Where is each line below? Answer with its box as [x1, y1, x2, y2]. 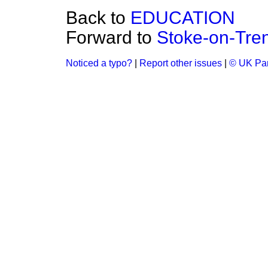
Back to [66, 8, 130, 28]
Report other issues [139, 58, 222, 68]
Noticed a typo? [66, 58, 132, 68]
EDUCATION [130, 8, 235, 28]
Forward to [66, 28, 157, 47]
